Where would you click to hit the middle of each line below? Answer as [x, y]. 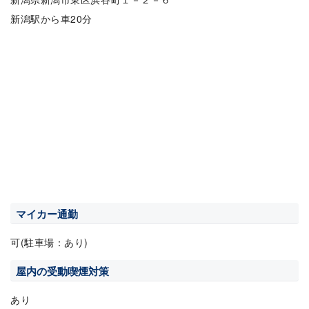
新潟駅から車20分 [52, 19]
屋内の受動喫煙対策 [62, 271]
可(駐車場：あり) [50, 242]
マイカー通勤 [47, 214]
